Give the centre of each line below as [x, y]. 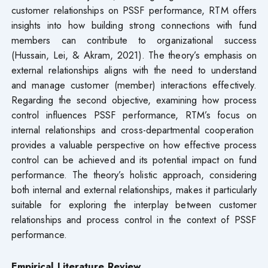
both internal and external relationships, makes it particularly [134, 190]
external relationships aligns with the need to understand [134, 70]
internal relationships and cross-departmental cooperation [134, 130]
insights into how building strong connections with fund [134, 25]
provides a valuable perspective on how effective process [134, 145]
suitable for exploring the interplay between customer [134, 205]
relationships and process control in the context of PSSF [134, 220]
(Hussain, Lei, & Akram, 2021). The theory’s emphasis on [134, 55]
